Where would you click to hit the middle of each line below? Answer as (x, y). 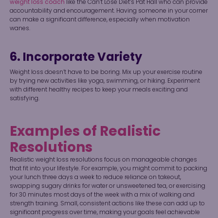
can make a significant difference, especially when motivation (100, 19)
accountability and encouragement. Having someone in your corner (109, 11)
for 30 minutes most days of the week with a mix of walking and (102, 195)
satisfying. (25, 98)
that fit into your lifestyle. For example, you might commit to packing (109, 168)
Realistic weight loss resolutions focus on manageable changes (103, 160)
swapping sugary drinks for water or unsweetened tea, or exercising (108, 186)
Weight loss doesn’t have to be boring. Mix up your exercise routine (106, 72)
